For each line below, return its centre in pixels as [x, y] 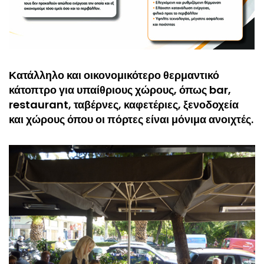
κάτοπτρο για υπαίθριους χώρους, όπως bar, [120, 90]
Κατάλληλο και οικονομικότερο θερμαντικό [114, 75]
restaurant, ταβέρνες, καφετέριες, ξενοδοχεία [124, 104]
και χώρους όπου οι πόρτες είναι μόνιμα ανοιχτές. [131, 119]
